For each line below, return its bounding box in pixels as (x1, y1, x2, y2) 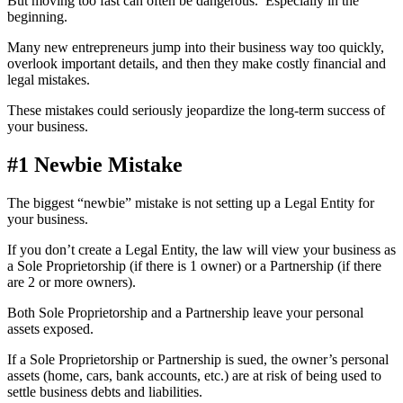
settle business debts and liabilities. (7, 383, 202, 399)
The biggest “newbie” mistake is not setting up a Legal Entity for (7, 194, 374, 210)
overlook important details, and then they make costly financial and (7, 55, 386, 71)
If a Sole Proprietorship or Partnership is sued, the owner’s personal (7, 351, 389, 367)
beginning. (7, 8, 67, 24)
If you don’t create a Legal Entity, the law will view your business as (7, 241, 396, 257)
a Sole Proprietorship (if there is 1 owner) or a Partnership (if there (7, 257, 381, 273)
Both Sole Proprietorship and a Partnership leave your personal (7, 304, 363, 320)
